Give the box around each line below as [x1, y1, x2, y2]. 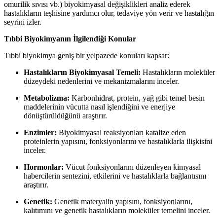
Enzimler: [24, 128, 57, 137]
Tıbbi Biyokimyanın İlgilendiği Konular [4, 34, 136, 43]
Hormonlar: [24, 162, 64, 171]
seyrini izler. [4, 17, 41, 26]
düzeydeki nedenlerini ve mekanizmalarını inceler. [24, 76, 179, 85]
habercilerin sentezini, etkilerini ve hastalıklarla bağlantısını [24, 171, 206, 180]
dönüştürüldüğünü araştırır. [24, 111, 107, 120]
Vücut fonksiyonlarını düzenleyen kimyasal [64, 162, 201, 171]
